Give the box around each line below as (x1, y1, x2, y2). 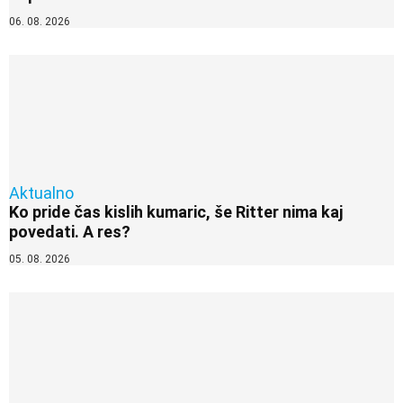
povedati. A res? (9, 222, 130, 242)
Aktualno (9, 184, 74, 203)
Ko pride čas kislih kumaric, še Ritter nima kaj (9, 202, 343, 222)
